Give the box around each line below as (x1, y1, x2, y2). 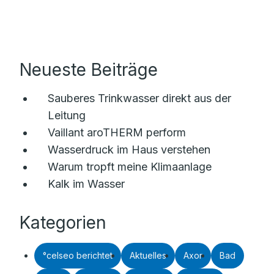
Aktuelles (130, 250, 166, 261)
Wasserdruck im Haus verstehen (48, 143, 210, 156)
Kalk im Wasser (48, 177, 125, 190)
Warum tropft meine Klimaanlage (48, 160, 212, 173)
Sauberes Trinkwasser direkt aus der (48, 92, 231, 105)
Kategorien (20, 212, 106, 233)
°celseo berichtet (43, 250, 113, 261)
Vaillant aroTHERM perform (48, 126, 186, 139)
